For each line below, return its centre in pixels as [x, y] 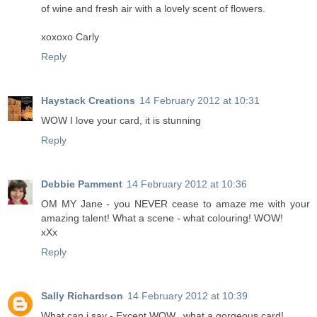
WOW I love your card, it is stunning [121, 121]
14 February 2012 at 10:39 [188, 296]
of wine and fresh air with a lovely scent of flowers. [153, 9]
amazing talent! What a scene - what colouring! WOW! [162, 218]
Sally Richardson [82, 296]
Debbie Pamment [82, 184]
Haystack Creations [88, 101]
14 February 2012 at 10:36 [187, 184]
